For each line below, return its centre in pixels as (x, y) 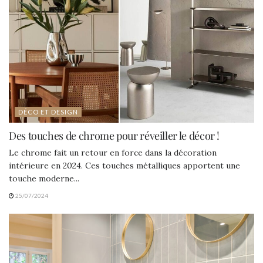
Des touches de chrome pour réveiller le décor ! (114, 135)
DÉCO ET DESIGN (48, 112)
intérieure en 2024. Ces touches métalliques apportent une (124, 165)
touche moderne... (44, 178)
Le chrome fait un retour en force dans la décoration (113, 152)
